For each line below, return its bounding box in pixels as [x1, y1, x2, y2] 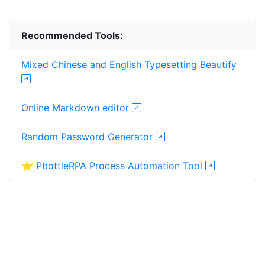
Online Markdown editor [21, 102, 132, 114]
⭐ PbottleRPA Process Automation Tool [21, 160, 205, 172]
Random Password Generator [21, 131, 156, 143]
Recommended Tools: [21, 30, 123, 41]
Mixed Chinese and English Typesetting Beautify [21, 59, 237, 70]
